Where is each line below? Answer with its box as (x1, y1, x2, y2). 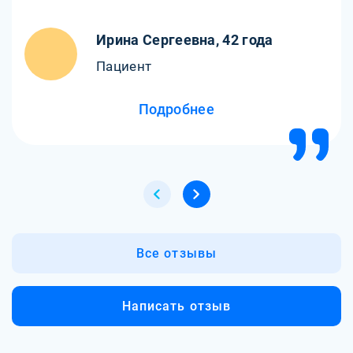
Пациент (96, 58, 152, 75)
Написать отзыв (121, 298, 232, 314)
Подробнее (139, 100, 214, 117)
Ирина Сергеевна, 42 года (96, 32, 273, 50)
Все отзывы (136, 245, 217, 261)
